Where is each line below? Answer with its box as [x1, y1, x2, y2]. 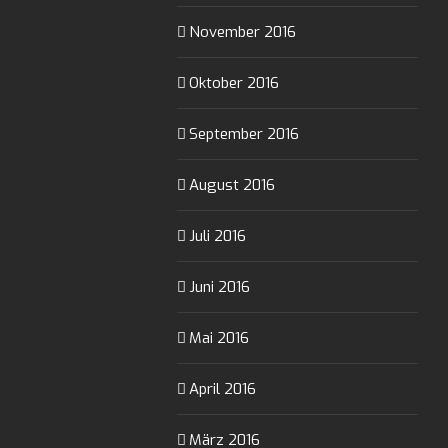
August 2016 [189, 175, 275, 196]
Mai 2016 [189, 328, 249, 349]
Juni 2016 [189, 277, 250, 298]
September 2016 [189, 124, 299, 145]
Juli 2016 [189, 226, 246, 247]
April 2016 [189, 379, 256, 400]
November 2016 [189, 22, 296, 43]
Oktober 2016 [189, 73, 279, 94]
